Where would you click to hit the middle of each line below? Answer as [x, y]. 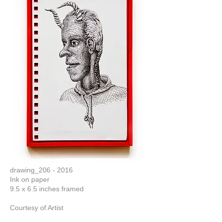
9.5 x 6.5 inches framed [47, 189]
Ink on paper [30, 179]
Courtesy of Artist [38, 208]
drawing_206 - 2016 [41, 170]
